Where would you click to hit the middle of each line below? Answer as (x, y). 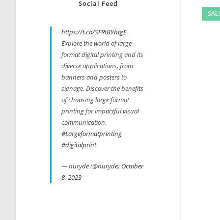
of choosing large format (95, 100)
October (132, 166)
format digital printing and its (102, 55)
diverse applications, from (97, 66)
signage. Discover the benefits (102, 88)
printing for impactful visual (100, 111)
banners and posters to (94, 77)
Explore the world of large (96, 43)
